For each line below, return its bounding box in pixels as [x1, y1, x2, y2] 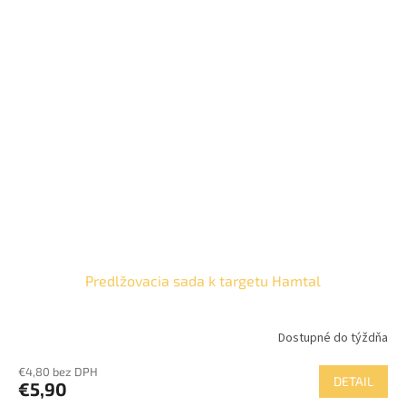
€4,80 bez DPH [18, 364, 98, 380]
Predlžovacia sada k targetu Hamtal [85, 272, 321, 290]
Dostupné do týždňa [278, 328, 388, 347]
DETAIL [333, 373, 373, 390]
